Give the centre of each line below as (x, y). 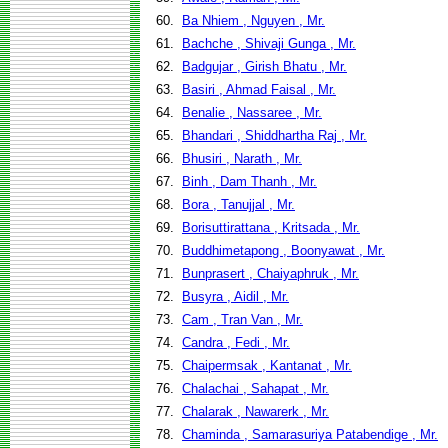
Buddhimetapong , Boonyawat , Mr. (283, 250)
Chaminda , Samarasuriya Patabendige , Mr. (310, 434)
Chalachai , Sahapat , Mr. (255, 388)
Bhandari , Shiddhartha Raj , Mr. (274, 135)
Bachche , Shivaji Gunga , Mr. (269, 43)
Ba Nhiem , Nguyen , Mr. (253, 20)
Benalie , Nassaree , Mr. (252, 112)
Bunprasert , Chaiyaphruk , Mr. (270, 273)
